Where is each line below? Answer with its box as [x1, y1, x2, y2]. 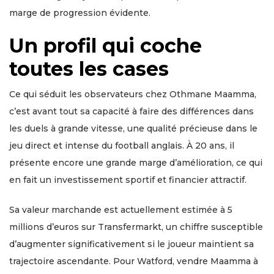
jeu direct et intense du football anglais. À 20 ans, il [9, 140, 234, 152]
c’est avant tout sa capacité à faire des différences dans [9, 106, 254, 117]
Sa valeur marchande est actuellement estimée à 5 [9, 204, 232, 216]
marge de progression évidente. [9, 7, 150, 19]
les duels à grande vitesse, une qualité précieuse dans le [9, 123, 257, 135]
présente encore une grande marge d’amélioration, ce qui [9, 157, 262, 169]
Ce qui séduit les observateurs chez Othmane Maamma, [9, 89, 256, 100]
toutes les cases [9, 57, 169, 81]
